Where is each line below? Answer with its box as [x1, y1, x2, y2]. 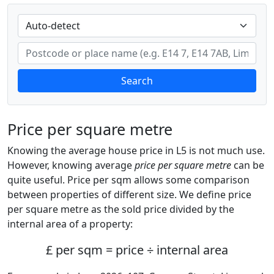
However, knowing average [7, 158, 135, 172]
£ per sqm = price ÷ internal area [46, 242, 228, 258]
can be [231, 158, 264, 172]
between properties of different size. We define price [7, 188, 251, 201]
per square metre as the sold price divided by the [7, 202, 234, 216]
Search [121, 74, 153, 87]
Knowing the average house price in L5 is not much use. [7, 144, 265, 157]
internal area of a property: [7, 217, 133, 231]
